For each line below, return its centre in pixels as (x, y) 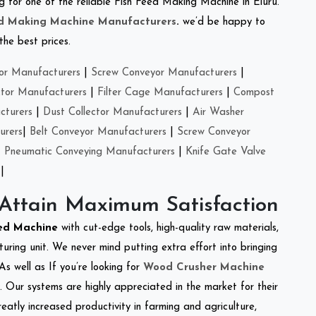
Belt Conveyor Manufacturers (98, 132)
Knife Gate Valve (226, 152)
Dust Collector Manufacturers (113, 112)
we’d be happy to (222, 22)
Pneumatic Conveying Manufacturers (90, 152)
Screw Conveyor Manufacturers (164, 73)
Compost (254, 92)
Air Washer (218, 112)
